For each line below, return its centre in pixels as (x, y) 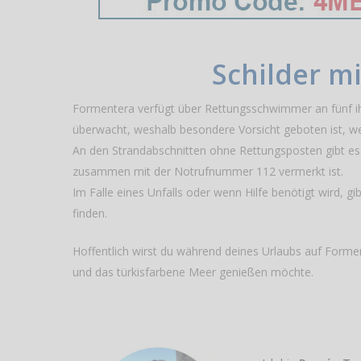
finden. (90, 214)
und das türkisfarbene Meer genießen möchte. (193, 272)
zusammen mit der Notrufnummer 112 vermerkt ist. (208, 172)
